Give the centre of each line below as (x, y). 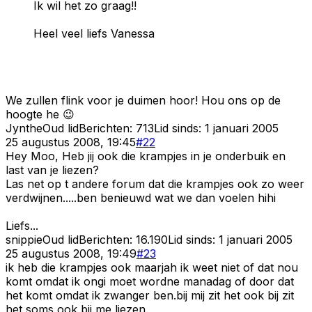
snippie (24, 239)
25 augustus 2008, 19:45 (71, 142)
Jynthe (24, 128)
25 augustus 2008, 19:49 (71, 253)
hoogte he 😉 (40, 114)
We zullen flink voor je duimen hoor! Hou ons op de (143, 100)
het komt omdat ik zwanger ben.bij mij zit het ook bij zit (150, 295)
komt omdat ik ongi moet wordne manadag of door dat (150, 281)
